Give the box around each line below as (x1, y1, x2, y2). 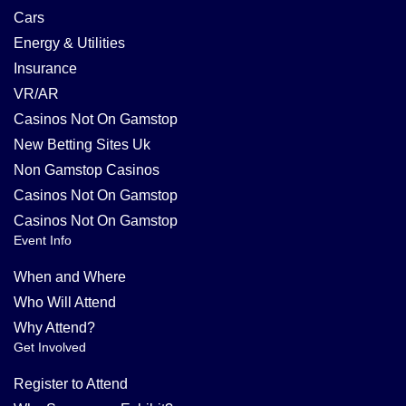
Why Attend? (14, 320, 95, 335)
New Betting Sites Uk (14, 137, 150, 152)
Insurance (14, 61, 77, 76)
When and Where (14, 269, 126, 285)
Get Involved (14, 340, 86, 354)
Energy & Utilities (14, 35, 125, 51)
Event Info (14, 233, 72, 247)
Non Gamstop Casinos (14, 162, 159, 178)
